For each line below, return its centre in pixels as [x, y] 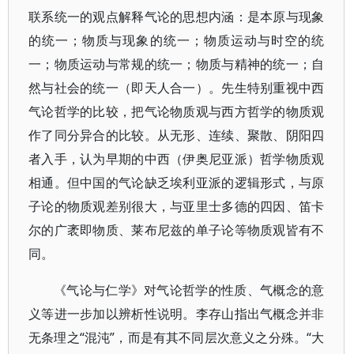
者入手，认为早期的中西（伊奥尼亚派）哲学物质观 [177, 159]
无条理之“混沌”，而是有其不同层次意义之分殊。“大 [177, 337]
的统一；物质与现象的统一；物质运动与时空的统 [177, 40]
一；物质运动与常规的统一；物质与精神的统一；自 [177, 64]
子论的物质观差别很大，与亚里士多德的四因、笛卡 [177, 206]
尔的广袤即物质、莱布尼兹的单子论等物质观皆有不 [177, 230]
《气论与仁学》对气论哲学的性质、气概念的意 [189, 290]
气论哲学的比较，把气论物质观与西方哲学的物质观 [177, 111]
